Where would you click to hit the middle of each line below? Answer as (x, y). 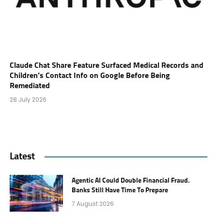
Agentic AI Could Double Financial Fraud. (131, 181)
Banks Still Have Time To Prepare (120, 191)
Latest (22, 157)
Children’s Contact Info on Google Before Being (90, 76)
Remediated (30, 86)
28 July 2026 (28, 100)
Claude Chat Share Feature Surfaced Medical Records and (107, 66)
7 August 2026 (93, 204)
